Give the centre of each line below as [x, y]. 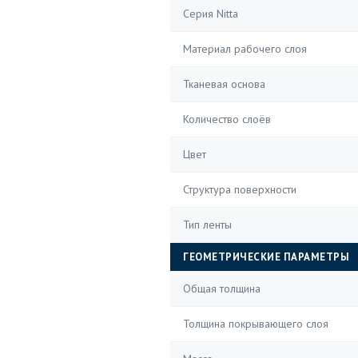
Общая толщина [222, 288]
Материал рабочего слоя [245, 49]
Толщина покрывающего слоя [256, 324]
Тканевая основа [224, 84]
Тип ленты [207, 225]
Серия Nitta [211, 14]
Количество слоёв [227, 119]
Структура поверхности [240, 189]
